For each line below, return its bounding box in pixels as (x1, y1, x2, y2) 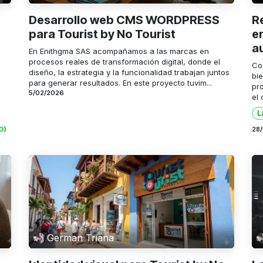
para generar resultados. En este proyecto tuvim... (29, 77, 212, 87)
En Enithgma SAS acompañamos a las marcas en (29, 46, 209, 56)
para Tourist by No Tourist (29, 26, 176, 41)
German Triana (47, 232, 114, 244)
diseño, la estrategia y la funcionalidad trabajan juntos (29, 67, 230, 77)
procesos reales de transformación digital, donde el (29, 56, 220, 66)
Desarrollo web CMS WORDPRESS (29, 12, 220, 27)
